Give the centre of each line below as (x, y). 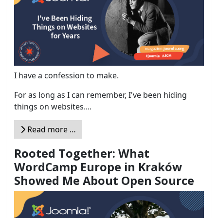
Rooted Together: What (82, 153)
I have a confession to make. (66, 75)
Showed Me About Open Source (104, 180)
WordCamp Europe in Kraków (98, 167)
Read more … (51, 129)
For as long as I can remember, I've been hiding (100, 95)
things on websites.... (53, 106)
